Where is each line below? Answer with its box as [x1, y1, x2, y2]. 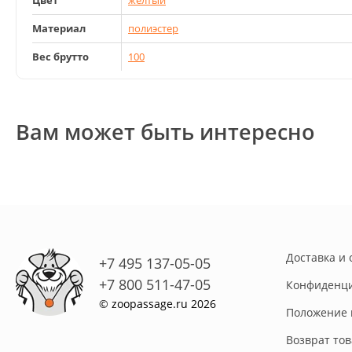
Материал [32, 21, 86, 36]
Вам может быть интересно [16, 117, 315, 147]
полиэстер [128, 21, 178, 36]
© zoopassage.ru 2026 [99, 295, 216, 311]
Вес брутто [32, 49, 89, 64]
